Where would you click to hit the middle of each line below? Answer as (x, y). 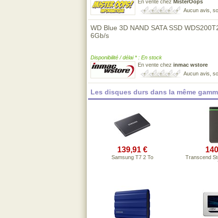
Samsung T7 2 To (132, 157)
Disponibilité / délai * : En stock (126, 57)
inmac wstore (191, 65)
